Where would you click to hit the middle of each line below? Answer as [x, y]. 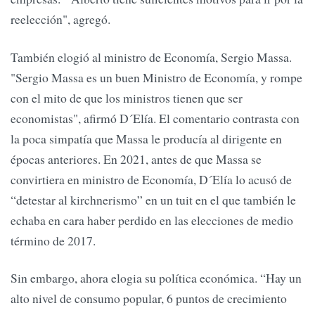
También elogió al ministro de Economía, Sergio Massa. [151, 57]
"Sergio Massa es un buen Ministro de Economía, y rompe [156, 77]
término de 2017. [53, 240]
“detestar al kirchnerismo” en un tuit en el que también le [153, 199]
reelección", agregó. [60, 19]
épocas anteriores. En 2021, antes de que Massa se [136, 159]
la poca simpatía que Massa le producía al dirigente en [146, 138]
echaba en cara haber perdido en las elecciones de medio [152, 220]
